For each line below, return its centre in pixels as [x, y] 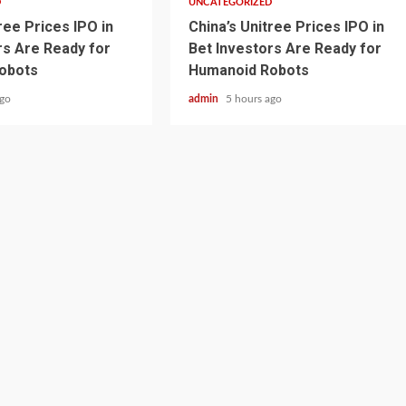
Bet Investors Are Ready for [285, 48]
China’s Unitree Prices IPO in [287, 27]
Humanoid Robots [249, 70]
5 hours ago [254, 99]
